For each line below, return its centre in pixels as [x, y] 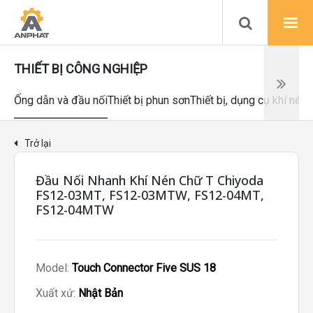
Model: [54, 268]
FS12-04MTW [75, 210]
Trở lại [38, 143]
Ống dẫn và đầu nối [61, 100]
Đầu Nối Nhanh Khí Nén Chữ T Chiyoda [150, 180]
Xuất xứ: [57, 293]
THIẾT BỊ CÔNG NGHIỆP [81, 69]
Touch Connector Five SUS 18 [144, 268]
